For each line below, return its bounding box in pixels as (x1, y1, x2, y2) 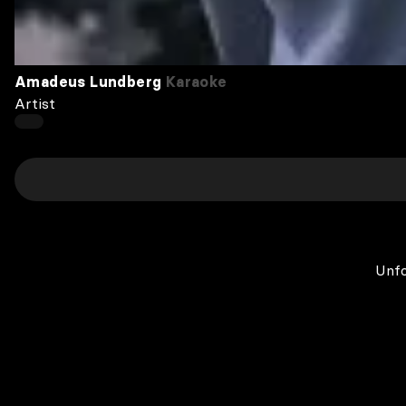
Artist (14, 94, 55, 112)
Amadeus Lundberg (14, 72, 162, 91)
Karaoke (161, 72, 227, 91)
